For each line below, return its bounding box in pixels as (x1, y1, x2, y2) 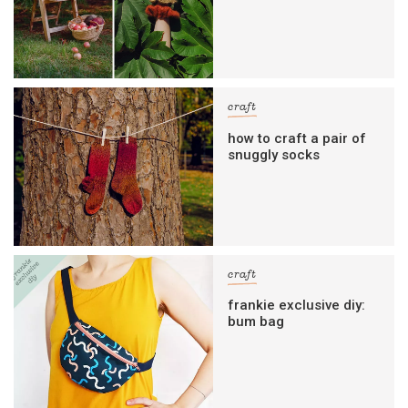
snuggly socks (228, 146, 321, 163)
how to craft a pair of (228, 129, 367, 147)
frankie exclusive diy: (228, 297, 366, 314)
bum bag (228, 313, 285, 331)
